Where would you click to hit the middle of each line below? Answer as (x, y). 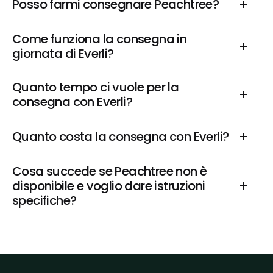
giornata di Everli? (63, 54)
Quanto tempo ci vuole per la (96, 87)
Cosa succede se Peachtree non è (110, 171)
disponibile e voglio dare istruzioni (109, 186)
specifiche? (44, 200)
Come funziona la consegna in (100, 39)
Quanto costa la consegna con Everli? (121, 136)
